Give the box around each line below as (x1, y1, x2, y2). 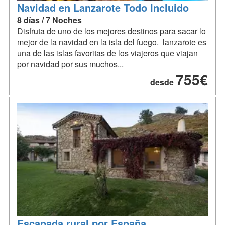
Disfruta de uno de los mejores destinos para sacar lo (17, 25, 206, 37)
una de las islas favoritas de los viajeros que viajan (17, 47, 198, 59)
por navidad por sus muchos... (17, 58, 124, 70)
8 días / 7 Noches (17, 14, 82, 26)
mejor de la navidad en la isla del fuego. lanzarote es (17, 36, 206, 48)
